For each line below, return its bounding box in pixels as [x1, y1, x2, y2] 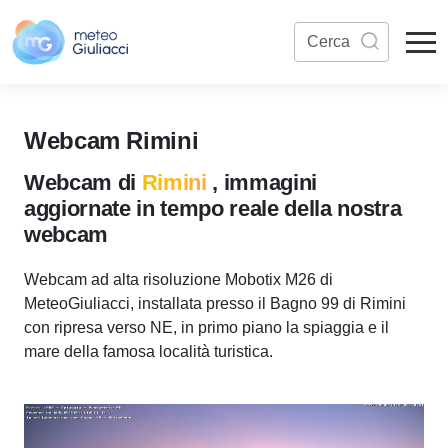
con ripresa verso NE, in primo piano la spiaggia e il [24, 319, 389, 336]
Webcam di [24, 170, 142, 195]
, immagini [212, 170, 318, 195]
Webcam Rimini [24, 127, 199, 154]
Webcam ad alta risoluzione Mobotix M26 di [24, 271, 333, 288]
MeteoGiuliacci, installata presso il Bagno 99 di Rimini [24, 295, 406, 312]
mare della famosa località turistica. [24, 343, 273, 360]
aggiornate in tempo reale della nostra [24, 196, 402, 221]
